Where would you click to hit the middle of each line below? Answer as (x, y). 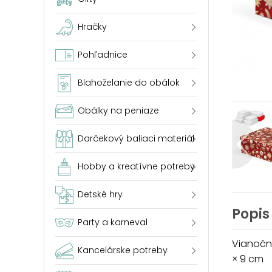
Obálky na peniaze (118, 110)
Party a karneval (113, 222)
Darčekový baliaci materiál (136, 138)
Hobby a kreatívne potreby (136, 166)
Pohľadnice (103, 55)
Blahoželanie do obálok (129, 83)
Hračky (92, 27)
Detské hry (100, 194)
